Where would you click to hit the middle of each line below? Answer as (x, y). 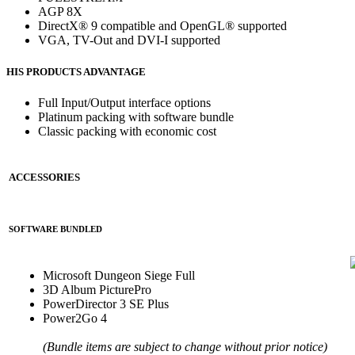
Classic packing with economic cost (127, 131)
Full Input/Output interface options (124, 102)
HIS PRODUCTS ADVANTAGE (76, 71)
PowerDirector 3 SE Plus (106, 303)
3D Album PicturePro (97, 289)
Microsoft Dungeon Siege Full (119, 275)
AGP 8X (60, 12)
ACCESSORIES (44, 177)
